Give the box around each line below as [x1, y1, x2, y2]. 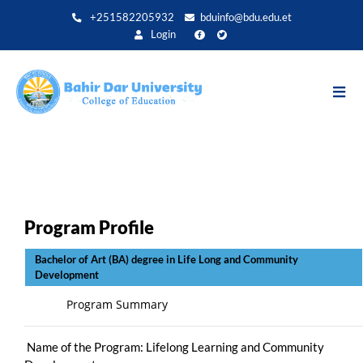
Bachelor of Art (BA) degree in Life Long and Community [32, 252, 298, 266]
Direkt [181, 3, 211, 16]
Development [32, 267, 216, 281]
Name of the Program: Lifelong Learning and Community [24, 339, 324, 354]
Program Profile [24, 216, 154, 238]
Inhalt [181, 39, 208, 52]
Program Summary [24, 296, 168, 312]
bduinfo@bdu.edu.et [199, 11, 292, 23]
